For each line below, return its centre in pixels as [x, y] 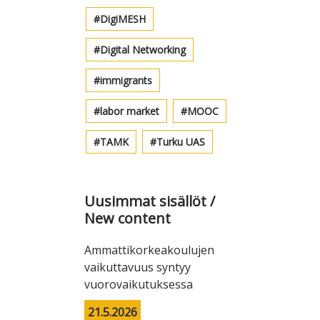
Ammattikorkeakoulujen [149, 250]
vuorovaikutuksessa [139, 285]
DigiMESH [123, 19]
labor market [130, 111]
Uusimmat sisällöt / [150, 201]
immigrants [126, 81]
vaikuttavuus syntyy [137, 267]
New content [127, 219]
